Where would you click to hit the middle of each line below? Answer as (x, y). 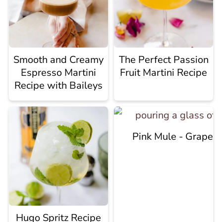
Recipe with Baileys (58, 86)
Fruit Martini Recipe (164, 73)
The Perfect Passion (164, 60)
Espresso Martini (58, 73)
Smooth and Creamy (58, 60)
